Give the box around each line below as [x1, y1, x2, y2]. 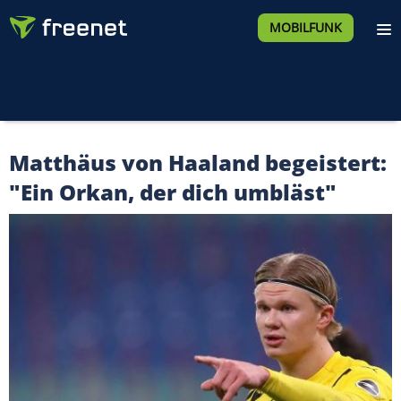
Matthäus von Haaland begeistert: [9, 148, 387, 177]
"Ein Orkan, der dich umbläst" [9, 177, 337, 207]
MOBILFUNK [269, 19, 342, 36]
